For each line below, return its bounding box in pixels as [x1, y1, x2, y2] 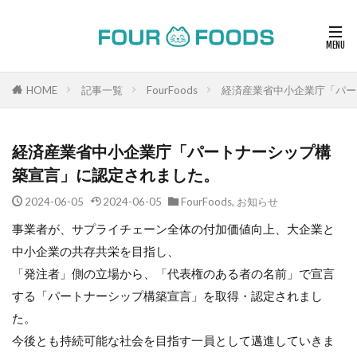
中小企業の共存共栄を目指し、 [12, 244, 179, 258]
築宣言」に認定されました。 [12, 165, 219, 184]
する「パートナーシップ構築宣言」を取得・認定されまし [12, 288, 323, 303]
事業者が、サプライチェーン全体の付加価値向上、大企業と [12, 222, 335, 236]
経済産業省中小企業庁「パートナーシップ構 [12, 142, 331, 161]
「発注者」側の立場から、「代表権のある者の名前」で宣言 [12, 266, 335, 280]
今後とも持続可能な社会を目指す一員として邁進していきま [12, 333, 335, 347]
